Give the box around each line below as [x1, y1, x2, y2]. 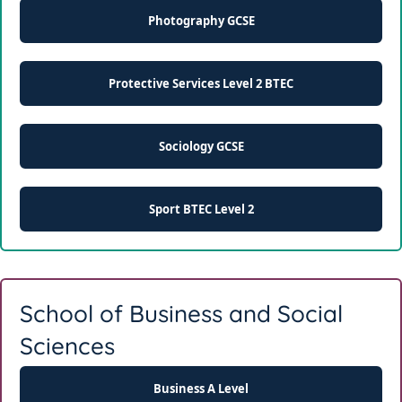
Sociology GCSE [158, 137, 244, 154]
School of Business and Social [20, 299, 343, 328]
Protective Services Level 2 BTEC [109, 74, 293, 92]
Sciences [20, 331, 115, 361]
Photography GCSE [147, 12, 255, 29]
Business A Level [153, 380, 249, 397]
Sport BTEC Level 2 [148, 200, 254, 217]
